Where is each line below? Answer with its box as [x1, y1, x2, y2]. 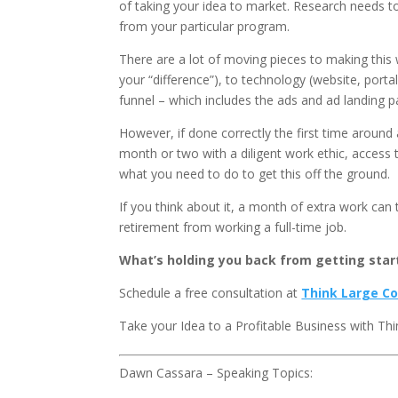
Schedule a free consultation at [119, 284, 302, 301]
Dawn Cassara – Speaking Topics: [119, 364, 314, 381]
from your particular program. [119, 18, 291, 35]
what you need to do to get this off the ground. [119, 165, 391, 182]
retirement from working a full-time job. [119, 219, 347, 235]
